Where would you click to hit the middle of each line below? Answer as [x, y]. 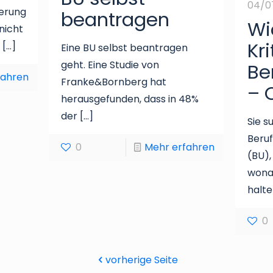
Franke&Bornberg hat [114, 82]
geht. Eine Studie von [110, 65]
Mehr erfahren [180, 147]
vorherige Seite [141, 260]
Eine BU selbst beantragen [125, 48]
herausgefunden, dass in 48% [130, 99]
